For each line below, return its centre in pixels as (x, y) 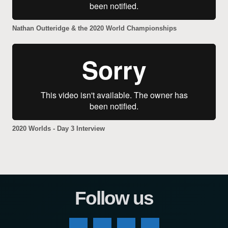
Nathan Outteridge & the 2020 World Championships (94, 28)
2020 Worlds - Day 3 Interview (59, 129)
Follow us (114, 198)
